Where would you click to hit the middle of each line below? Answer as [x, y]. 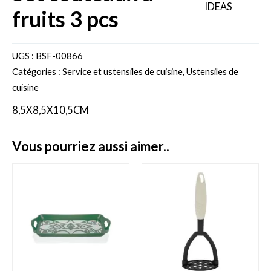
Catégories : [37, 72]
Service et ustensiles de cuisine [122, 72]
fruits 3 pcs [65, 19]
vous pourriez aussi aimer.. [95, 146]
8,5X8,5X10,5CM [51, 110]
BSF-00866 [59, 56]
